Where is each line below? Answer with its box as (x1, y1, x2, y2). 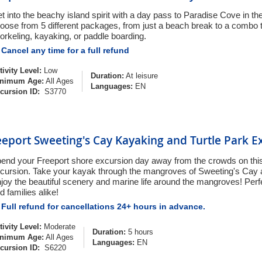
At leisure (124, 71, 158, 80)
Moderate (44, 222, 75, 231)
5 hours (126, 227, 153, 236)
